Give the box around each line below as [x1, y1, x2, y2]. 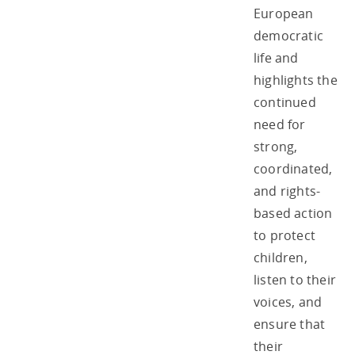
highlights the [254, 71, 338, 89]
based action [254, 204, 333, 222]
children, [254, 248, 307, 266]
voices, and [254, 292, 323, 311]
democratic [254, 26, 323, 44]
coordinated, [254, 159, 333, 177]
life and [254, 48, 299, 67]
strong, [254, 137, 298, 155]
